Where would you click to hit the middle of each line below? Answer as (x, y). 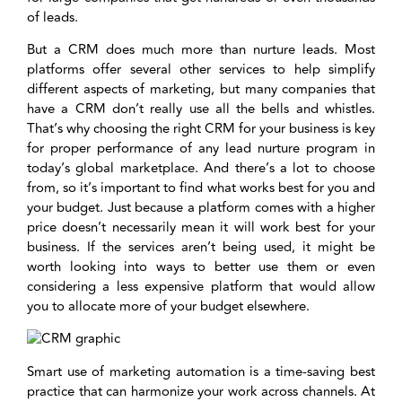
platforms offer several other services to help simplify (201, 69)
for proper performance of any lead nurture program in (201, 148)
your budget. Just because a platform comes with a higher (201, 207)
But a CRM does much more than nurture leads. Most (201, 49)
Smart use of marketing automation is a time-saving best (201, 371)
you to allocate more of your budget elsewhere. (168, 306)
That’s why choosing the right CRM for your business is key (201, 128)
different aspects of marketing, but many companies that (201, 89)
